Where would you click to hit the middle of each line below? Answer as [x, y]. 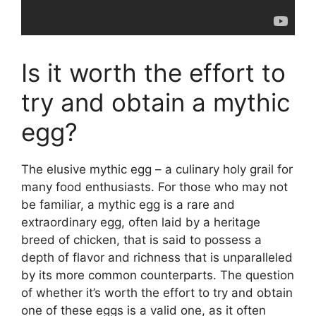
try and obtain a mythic [156, 102]
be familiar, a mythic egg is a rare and [128, 205]
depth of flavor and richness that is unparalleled [157, 257]
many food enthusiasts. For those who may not [154, 187]
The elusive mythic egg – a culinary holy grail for [157, 169]
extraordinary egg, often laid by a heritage [141, 222]
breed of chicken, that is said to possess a [141, 240]
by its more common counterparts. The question [158, 275]
